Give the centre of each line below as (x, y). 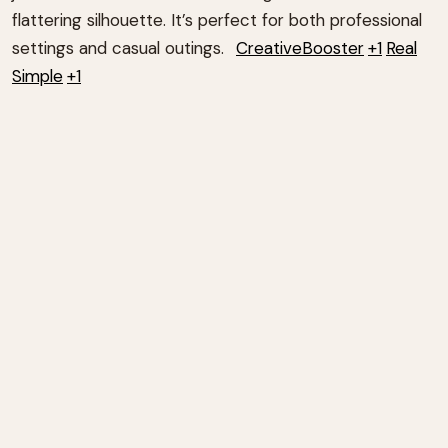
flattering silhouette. (89, 19)
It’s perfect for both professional (296, 19)
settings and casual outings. (118, 47)
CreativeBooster (300, 47)
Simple (37, 75)
